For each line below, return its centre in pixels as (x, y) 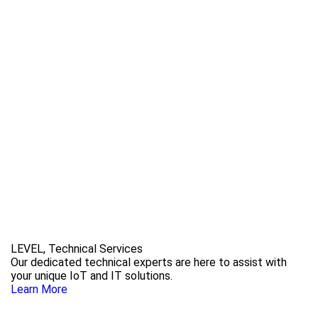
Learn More (39, 290)
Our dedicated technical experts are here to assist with (149, 263)
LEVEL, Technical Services (77, 249)
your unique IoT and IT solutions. (92, 276)
